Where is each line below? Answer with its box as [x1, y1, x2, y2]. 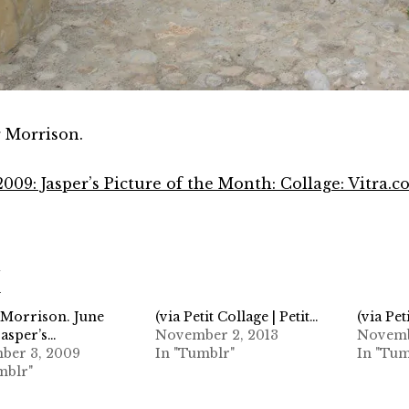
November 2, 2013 [155, 326, 279, 343]
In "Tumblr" [155, 344, 236, 362]
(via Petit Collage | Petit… [155, 308, 320, 325]
